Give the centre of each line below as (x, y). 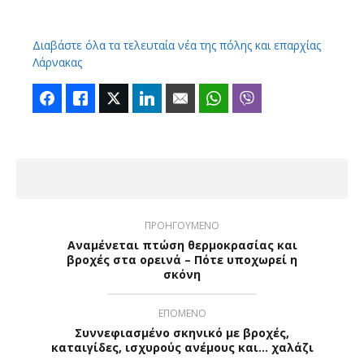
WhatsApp (254, 98)
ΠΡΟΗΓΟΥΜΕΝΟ (182, 225)
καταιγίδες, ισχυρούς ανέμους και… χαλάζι (182, 347)
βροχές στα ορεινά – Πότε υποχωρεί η (182, 259)
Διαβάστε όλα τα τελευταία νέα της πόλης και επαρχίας (177, 45)
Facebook (86, 98)
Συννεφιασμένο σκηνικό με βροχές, (182, 332)
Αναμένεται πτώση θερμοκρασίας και (182, 245)
